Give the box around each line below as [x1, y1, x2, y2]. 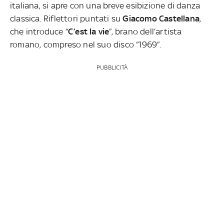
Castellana [159, 13, 200, 23]
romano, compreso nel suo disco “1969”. [10, 39, 161, 49]
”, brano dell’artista [109, 26, 182, 36]
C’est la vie [68, 26, 109, 36]
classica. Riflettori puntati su [10, 13, 123, 23]
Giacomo [122, 13, 157, 23]
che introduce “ [10, 26, 68, 36]
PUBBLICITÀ [96, 63, 127, 71]
